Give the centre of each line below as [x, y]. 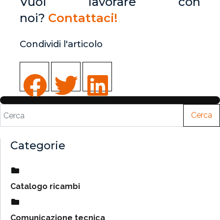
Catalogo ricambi [45, 187]
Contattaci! [83, 18]
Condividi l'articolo [61, 44]
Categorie [38, 146]
